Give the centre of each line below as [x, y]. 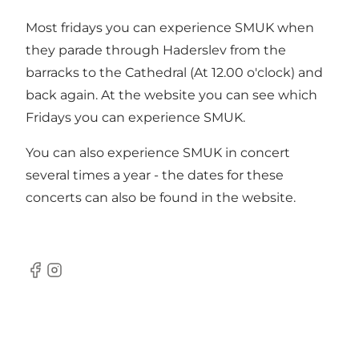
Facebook [56, 278]
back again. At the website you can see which [171, 95]
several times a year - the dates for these [155, 175]
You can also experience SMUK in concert [158, 153]
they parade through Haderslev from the [156, 50]
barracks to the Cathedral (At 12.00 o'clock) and [174, 73]
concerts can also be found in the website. [161, 198]
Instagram [77, 278]
